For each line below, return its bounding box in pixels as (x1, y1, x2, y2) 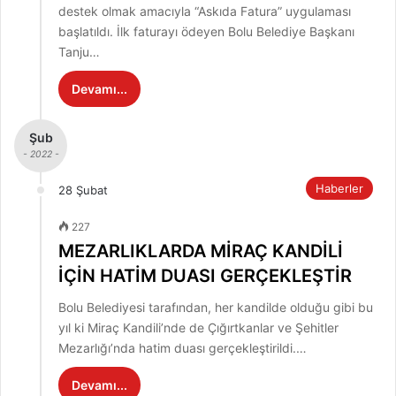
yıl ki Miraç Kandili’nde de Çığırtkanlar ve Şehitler (58, 320, 339, 336)
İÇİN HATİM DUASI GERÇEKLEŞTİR (58, 265, 352, 287)
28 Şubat (58, 183, 108, 198)
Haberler (316, 181, 363, 196)
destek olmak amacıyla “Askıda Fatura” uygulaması (58, 4, 351, 19)
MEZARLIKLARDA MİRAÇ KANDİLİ (58, 240, 343, 263)
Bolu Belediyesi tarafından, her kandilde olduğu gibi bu (58, 300, 373, 316)
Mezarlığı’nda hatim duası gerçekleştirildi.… (58, 340, 307, 356)
